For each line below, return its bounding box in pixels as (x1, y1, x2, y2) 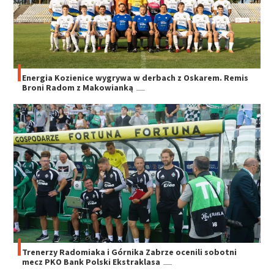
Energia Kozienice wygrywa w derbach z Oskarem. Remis (22, 72, 249, 84)
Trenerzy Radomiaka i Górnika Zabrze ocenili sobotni (22, 246, 237, 257)
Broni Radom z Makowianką (22, 82, 134, 94)
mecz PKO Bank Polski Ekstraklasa (22, 256, 161, 267)
